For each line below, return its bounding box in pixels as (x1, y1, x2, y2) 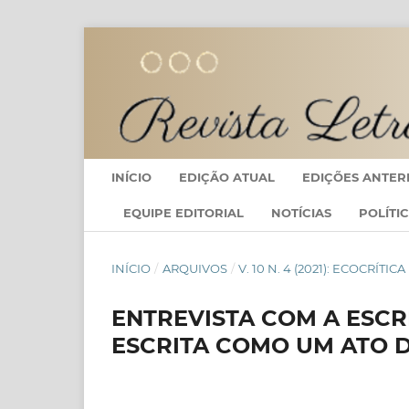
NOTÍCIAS (271, 205, 331, 221)
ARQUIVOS (162, 261, 227, 277)
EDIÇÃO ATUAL (179, 169, 275, 184)
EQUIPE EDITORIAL (123, 205, 244, 221)
